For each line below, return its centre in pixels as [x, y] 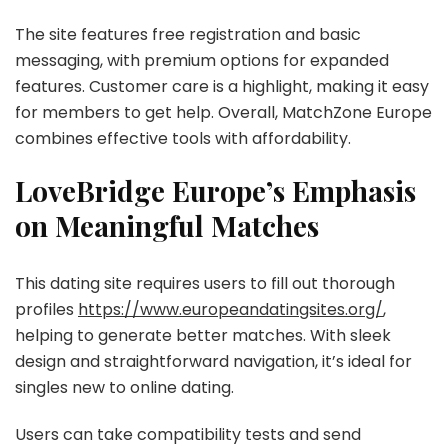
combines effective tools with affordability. [183, 138]
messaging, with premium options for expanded [202, 60]
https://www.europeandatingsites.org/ [230, 309]
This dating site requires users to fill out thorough [205, 283]
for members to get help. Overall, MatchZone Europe [223, 112]
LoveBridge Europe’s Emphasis [215, 190]
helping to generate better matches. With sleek [203, 335]
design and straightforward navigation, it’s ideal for [213, 361]
